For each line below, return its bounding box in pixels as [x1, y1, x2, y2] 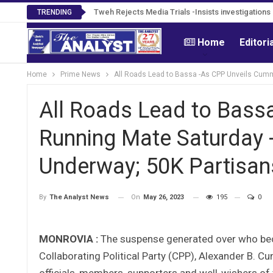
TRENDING [37, 8, 72, 16]
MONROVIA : [39, 232, 98, 245]
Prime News [60, 70, 101, 79]
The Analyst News [49, 193, 109, 202]
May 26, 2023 [143, 193, 184, 201]
